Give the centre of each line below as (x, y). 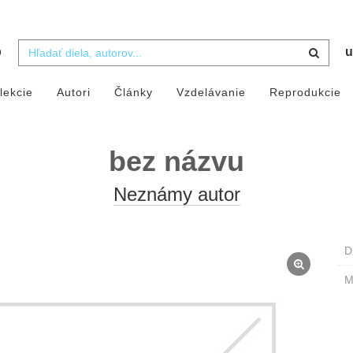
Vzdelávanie (211, 93)
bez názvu (176, 162)
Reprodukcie (305, 93)
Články (133, 93)
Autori (73, 93)
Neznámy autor (176, 195)
